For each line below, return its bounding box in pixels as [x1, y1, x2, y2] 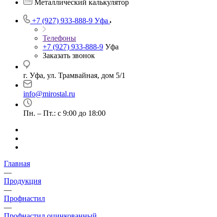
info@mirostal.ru [23, 90, 75, 98]
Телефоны [43, 34, 76, 42]
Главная [4, 159, 30, 168]
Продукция [4, 177, 41, 185]
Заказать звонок [43, 51, 95, 60]
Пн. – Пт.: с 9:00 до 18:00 [23, 109, 106, 117]
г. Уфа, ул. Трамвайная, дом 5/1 [23, 71, 125, 79]
